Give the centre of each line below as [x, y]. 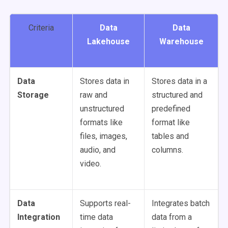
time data [96, 217]
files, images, [104, 136]
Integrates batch [181, 203]
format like [171, 122]
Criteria [41, 28]
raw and [94, 95]
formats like [101, 122]
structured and [177, 95]
